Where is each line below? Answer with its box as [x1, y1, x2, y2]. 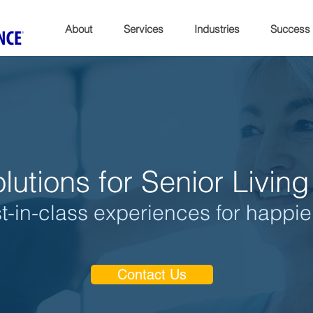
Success [270, 22, 310, 36]
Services [124, 22, 163, 36]
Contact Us [117, 266, 187, 283]
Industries [194, 22, 240, 36]
